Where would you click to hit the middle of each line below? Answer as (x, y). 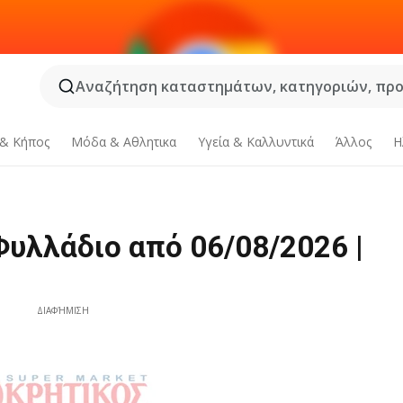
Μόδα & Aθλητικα (124, 142)
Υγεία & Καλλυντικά (255, 142)
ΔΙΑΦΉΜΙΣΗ (63, 310)
